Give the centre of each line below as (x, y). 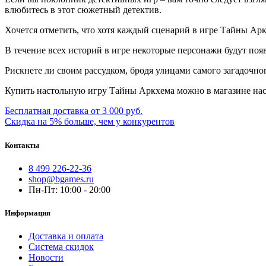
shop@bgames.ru (61, 179)
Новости (46, 258)
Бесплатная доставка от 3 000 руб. (74, 111)
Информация (28, 213)
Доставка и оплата (66, 236)
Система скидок (61, 247)
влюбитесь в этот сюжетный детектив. (83, 10)
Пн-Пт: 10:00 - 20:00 (69, 189)
